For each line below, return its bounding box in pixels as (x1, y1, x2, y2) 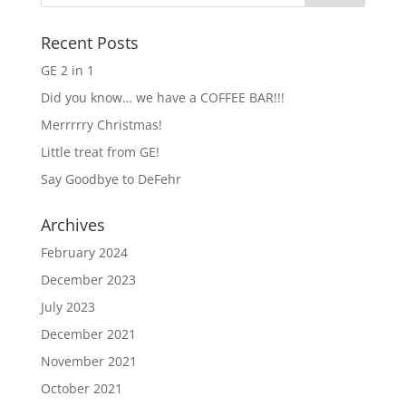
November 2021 (40, 352, 137, 370)
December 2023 (40, 270, 136, 288)
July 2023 (40, 297, 95, 315)
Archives (40, 213, 105, 236)
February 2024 (40, 243, 128, 261)
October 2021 (40, 379, 122, 397)
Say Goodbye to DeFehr (40, 169, 181, 188)
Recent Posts (40, 31, 139, 53)
